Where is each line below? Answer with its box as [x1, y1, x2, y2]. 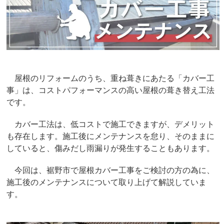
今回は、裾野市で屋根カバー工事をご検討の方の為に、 [6, 164, 215, 176]
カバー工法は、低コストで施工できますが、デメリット [6, 118, 215, 130]
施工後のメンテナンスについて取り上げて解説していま [6, 176, 207, 188]
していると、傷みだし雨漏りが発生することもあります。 [6, 142, 215, 154]
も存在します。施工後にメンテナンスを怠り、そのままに [6, 130, 215, 142]
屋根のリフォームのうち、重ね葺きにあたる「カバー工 [6, 72, 215, 84]
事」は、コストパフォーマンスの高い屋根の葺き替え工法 [6, 84, 215, 96]
